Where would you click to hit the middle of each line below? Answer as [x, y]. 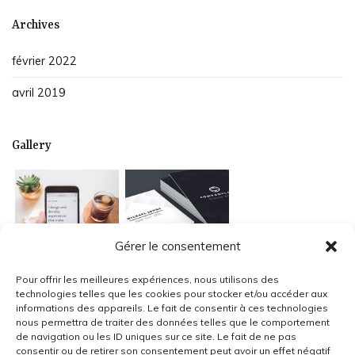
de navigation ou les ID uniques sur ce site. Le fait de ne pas [156, 336]
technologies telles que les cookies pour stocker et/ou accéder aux [172, 294]
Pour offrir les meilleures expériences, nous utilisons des [147, 279]
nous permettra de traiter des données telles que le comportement [173, 322]
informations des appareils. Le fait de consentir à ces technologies [172, 308]
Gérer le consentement [177, 246]
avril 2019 [39, 92]
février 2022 [44, 61]
